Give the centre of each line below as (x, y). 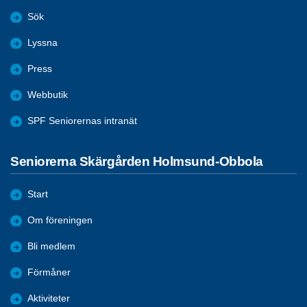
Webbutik (48, 95)
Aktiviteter (49, 298)
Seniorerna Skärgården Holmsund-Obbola (137, 162)
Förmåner (49, 272)
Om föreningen (60, 220)
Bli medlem (51, 246)
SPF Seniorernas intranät (82, 121)
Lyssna (42, 43)
